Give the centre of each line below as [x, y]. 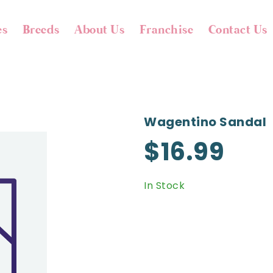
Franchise [166, 30]
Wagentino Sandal [205, 122]
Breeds [41, 30]
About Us [100, 30]
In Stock [164, 186]
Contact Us [238, 30]
